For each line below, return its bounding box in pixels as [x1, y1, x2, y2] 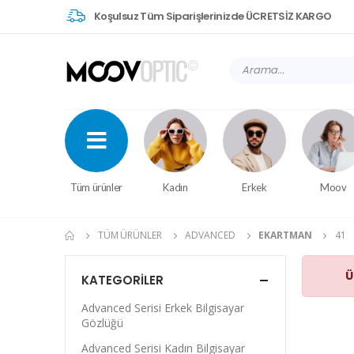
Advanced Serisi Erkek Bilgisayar [81, 300, 244, 315]
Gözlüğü [81, 315, 123, 330]
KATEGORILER [81, 272, 164, 288]
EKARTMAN [258, 228, 312, 242]
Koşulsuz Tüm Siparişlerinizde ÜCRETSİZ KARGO [94, 8, 332, 24]
